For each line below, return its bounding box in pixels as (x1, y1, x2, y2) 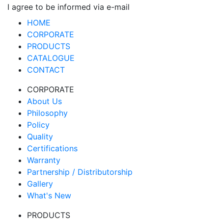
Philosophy (27, 108, 68, 118)
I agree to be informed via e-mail (7, 2, 130, 12)
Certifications (27, 143, 78, 154)
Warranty (27, 155, 60, 165)
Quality (27, 132, 53, 142)
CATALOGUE (27, 53, 75, 63)
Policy (27, 120, 50, 130)
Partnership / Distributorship (27, 167, 133, 177)
